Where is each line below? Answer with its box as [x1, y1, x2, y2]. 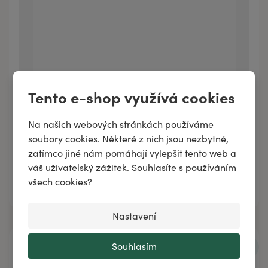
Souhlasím [111, 240, 157, 252]
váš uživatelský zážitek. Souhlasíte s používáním [28, 161, 237, 173]
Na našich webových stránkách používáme [28, 118, 214, 130]
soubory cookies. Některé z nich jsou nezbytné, [28, 132, 229, 145]
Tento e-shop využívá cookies [28, 86, 236, 108]
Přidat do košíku [42, 175, 114, 189]
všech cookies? [28, 175, 93, 188]
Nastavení [112, 209, 156, 222]
